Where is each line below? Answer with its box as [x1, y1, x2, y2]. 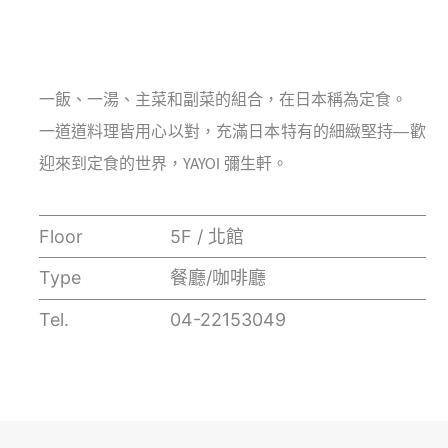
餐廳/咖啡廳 [169, 267, 266, 289]
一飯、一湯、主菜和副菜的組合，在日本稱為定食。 [38, 93, 407, 110]
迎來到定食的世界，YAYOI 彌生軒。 [38, 157, 288, 174]
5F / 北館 [169, 225, 244, 247]
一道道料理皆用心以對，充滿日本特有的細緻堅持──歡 [38, 125, 426, 142]
